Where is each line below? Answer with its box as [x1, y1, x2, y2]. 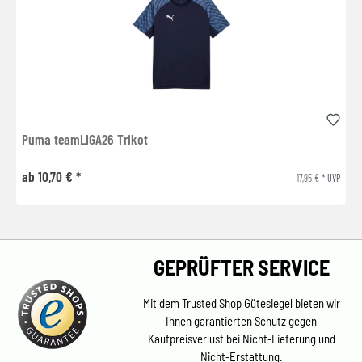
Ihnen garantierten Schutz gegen [166, 314, 318, 329]
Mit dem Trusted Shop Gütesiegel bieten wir [142, 296, 340, 311]
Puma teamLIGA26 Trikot [22, 129, 148, 148]
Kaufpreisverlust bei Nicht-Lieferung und [147, 331, 335, 347]
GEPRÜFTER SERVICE [153, 255, 330, 280]
